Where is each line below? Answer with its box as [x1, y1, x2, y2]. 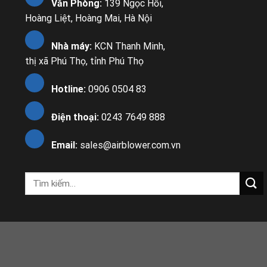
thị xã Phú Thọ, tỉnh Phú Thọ [25, 55, 144, 67]
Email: [51, 139, 77, 151]
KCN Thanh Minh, [94, 41, 165, 52]
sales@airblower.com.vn [77, 139, 181, 151]
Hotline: [51, 83, 88, 95]
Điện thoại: [51, 111, 99, 123]
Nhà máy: [51, 41, 94, 52]
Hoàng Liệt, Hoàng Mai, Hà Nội [25, 13, 152, 24]
